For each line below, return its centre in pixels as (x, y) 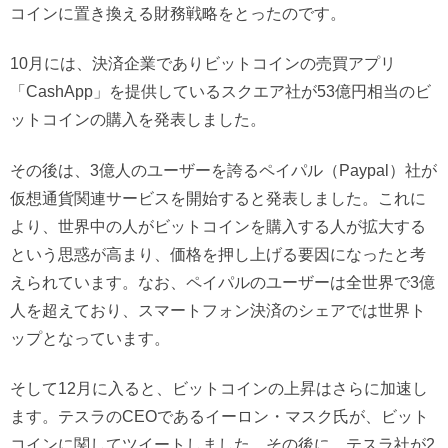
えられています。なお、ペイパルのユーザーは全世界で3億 (222, 281)
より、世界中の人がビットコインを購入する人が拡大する (218, 225)
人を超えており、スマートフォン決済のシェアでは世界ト (218, 309)
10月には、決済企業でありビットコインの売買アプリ (203, 63)
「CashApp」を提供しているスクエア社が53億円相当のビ (220, 91)
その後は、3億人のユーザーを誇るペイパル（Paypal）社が (223, 169)
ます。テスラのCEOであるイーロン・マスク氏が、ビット (219, 416)
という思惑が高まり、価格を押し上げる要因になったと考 (218, 253)
